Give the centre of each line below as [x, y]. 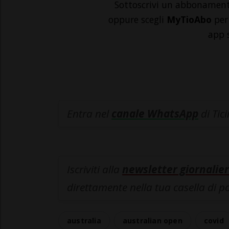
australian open [152, 221]
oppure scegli [138, 20]
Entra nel [89, 114]
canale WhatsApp [155, 114]
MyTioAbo [189, 20]
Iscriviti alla [95, 169]
